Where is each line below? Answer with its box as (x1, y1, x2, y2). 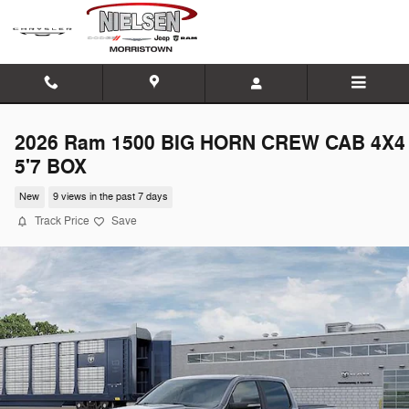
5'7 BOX (15, 154, 87, 180)
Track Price (35, 214, 89, 228)
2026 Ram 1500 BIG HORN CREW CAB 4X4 (15, 131, 405, 156)
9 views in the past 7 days (52, 191, 168, 204)
